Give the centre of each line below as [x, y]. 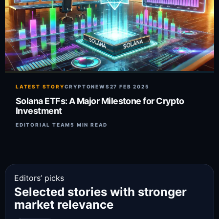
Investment [39, 110]
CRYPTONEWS [87, 86]
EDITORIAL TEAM [43, 124]
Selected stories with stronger [100, 192]
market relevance [64, 204]
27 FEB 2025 [130, 86]
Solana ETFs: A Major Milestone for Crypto [100, 101]
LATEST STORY [40, 86]
